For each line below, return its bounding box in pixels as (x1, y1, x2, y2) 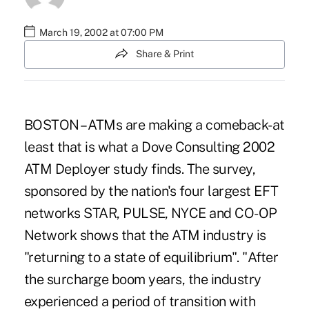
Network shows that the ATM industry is (23, 226, 266, 243)
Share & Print (136, 48, 194, 60)
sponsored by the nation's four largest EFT (23, 182, 279, 199)
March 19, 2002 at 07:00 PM (39, 27, 163, 39)
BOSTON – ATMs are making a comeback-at (23, 116, 285, 133)
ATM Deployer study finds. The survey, (23, 160, 256, 177)
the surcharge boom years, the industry (23, 270, 261, 288)
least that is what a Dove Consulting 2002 (23, 138, 275, 155)
